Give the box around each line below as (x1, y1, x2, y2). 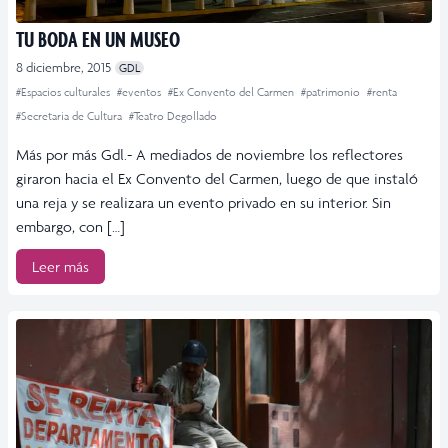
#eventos (117, 85, 164, 100)
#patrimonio (301, 85, 363, 100)
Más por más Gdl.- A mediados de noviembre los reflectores (16, 145, 403, 165)
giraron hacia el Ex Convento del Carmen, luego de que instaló (16, 169, 418, 189)
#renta (367, 85, 397, 100)
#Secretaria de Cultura (16, 109, 125, 124)
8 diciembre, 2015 (16, 59, 111, 77)
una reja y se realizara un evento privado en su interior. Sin (16, 193, 391, 213)
